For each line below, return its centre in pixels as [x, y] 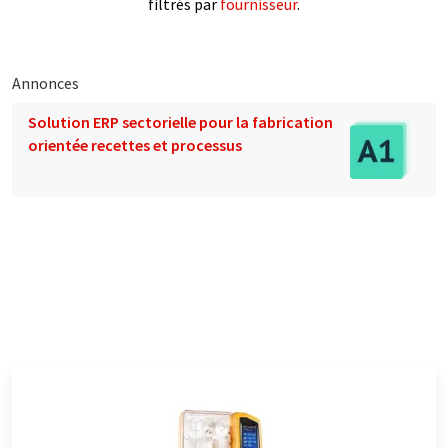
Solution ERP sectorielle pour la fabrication [180, 121]
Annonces [45, 82]
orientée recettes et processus [135, 144]
